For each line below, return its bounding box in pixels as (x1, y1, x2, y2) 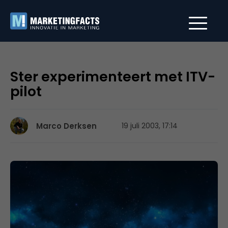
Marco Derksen (36, 121, 97, 131)
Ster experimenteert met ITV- (10, 67, 215, 86)
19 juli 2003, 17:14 (122, 121, 178, 131)
